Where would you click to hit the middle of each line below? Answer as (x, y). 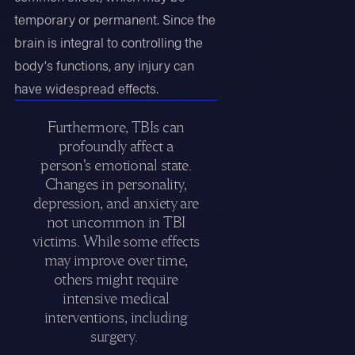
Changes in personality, (116, 184)
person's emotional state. (116, 165)
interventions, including (116, 317)
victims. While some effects (116, 241)
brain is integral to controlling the (109, 42)
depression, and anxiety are (116, 203)
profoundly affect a (116, 146)
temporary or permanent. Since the (115, 19)
